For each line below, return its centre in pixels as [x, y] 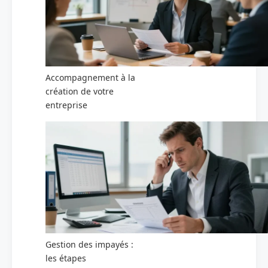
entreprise [66, 105]
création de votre [80, 92]
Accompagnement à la [90, 78]
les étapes [66, 258]
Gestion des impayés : [89, 244]
